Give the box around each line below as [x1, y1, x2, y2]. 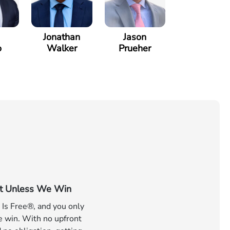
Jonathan [43, 31, 81, 43]
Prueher [119, 42, 151, 54]
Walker [46, 42, 77, 54]
